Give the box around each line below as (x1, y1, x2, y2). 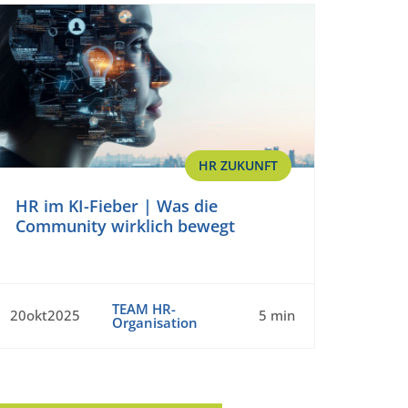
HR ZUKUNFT (199, 156, 278, 174)
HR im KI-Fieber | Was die (15, 194, 218, 217)
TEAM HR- (111, 299, 176, 318)
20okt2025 (10, 306, 80, 325)
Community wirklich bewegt (15, 214, 235, 237)
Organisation (111, 312, 198, 331)
